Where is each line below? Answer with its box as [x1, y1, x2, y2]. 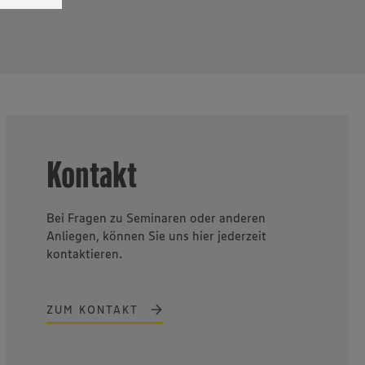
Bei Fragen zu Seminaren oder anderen [46, 209, 266, 226]
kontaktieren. [46, 244, 123, 262]
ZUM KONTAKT [46, 301, 139, 317]
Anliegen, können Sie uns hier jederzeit [46, 226, 266, 244]
